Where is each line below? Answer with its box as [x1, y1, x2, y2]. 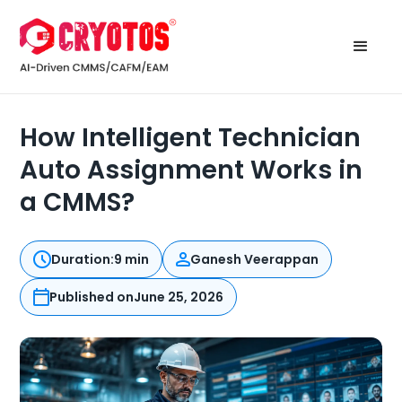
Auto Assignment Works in [20, 153, 363, 188]
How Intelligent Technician [20, 120, 362, 156]
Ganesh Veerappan [190, 250, 319, 269]
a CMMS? [20, 185, 135, 221]
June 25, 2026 [134, 288, 224, 307]
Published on [49, 288, 135, 307]
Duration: [51, 250, 115, 269]
